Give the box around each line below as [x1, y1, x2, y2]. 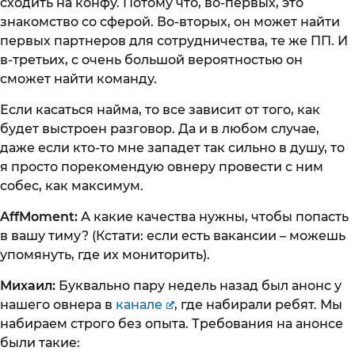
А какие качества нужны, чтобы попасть [81, 208, 349, 224]
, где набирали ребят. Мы [174, 296, 342, 312]
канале [116, 296, 162, 312]
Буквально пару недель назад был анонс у [59, 277, 342, 293]
